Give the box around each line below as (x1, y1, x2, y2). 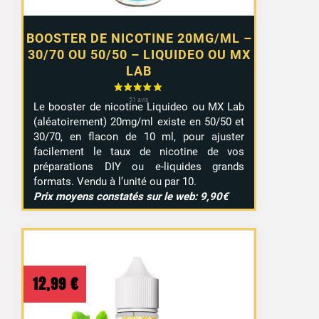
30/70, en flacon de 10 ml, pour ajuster (33, 130, 245, 143)
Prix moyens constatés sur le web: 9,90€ (33, 189, 229, 203)
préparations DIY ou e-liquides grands (33, 159, 245, 173)
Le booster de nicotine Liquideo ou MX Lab (33, 100, 245, 113)
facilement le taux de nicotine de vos (33, 145, 245, 158)
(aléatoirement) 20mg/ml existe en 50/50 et (33, 115, 245, 128)
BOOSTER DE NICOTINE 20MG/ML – (26, 30, 252, 46)
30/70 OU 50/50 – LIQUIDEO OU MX (27, 46, 251, 62)
